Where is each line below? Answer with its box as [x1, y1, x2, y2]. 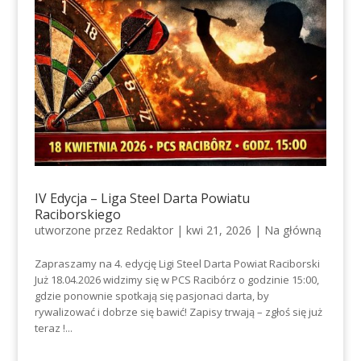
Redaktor [125, 222, 173, 238]
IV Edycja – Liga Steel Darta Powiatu [34, 189, 250, 207]
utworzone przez [34, 222, 126, 238]
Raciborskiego [34, 205, 121, 223]
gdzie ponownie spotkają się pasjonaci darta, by [34, 288, 269, 303]
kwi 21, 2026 [185, 222, 251, 238]
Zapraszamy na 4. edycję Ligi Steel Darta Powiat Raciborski [34, 255, 320, 271]
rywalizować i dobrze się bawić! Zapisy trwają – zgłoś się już [34, 304, 322, 319]
